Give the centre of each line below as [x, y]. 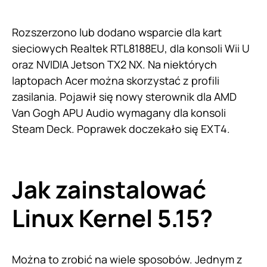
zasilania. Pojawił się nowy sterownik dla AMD [124, 97]
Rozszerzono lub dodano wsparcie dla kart [117, 32]
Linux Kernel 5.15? [112, 218]
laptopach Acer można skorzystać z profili [116, 81]
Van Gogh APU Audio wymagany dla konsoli [119, 113]
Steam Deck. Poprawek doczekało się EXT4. [121, 129]
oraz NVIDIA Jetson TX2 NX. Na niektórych [114, 65]
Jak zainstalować [109, 190]
